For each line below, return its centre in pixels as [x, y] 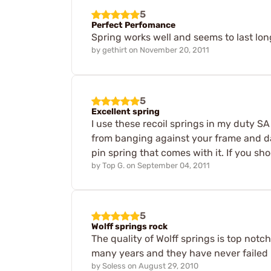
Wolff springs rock [129, 227]
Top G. [113, 165]
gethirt [115, 50]
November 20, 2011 [175, 50]
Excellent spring [126, 111]
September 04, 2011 [174, 165]
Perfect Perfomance [133, 25]
